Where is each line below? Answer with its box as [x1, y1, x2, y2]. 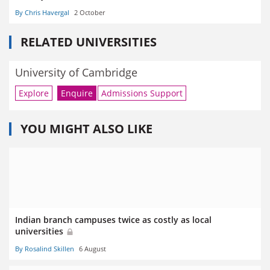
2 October [74, 7, 105, 17]
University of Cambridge [15, 64, 137, 80]
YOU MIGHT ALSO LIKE [20, 121, 152, 137]
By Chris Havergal [15, 7, 69, 17]
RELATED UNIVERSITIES [20, 33, 157, 50]
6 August [79, 243, 106, 253]
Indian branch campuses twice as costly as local [15, 214, 212, 226]
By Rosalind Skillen [15, 243, 74, 253]
